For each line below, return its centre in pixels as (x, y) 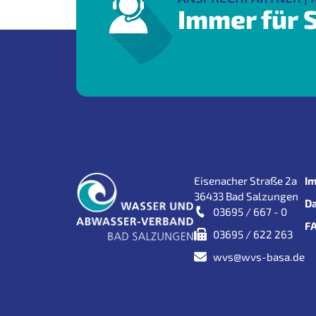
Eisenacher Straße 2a (245, 180)
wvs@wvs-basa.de (259, 256)
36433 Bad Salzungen (246, 196)
